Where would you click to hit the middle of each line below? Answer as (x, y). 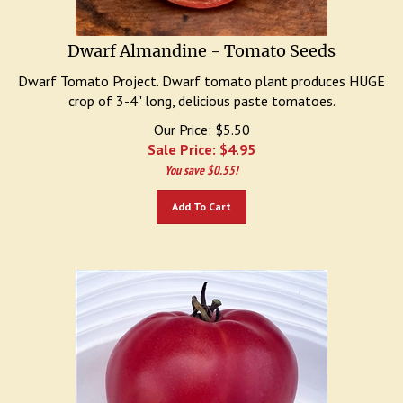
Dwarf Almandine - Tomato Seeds (201, 42)
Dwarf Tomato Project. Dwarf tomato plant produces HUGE (201, 72)
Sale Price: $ (188, 140)
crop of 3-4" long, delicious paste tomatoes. (201, 92)
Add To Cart (201, 197)
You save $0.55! (201, 161)
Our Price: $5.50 (201, 121)
